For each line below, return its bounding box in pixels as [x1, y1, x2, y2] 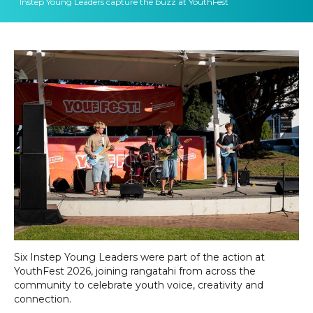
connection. [14, 292, 71, 305]
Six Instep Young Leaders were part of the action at [14, 250, 265, 263]
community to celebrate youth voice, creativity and [14, 278, 263, 291]
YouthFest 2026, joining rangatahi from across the [14, 264, 256, 277]
